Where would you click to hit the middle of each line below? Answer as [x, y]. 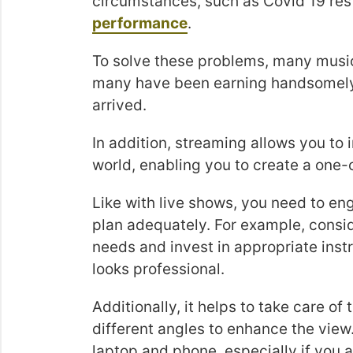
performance [140, 23]
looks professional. [158, 269]
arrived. [121, 105]
